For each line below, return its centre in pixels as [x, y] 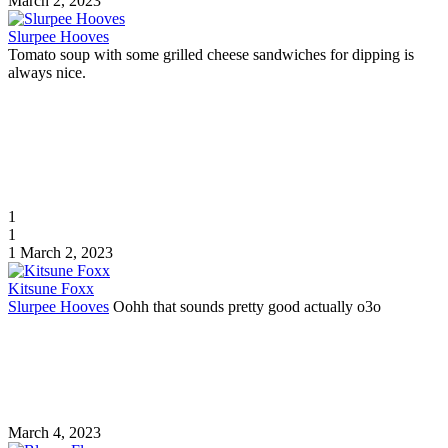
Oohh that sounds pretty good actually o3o [245, 306]
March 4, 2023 [54, 432]
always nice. [47, 72]
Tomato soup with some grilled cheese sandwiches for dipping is [211, 54]
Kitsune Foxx [51, 288]
